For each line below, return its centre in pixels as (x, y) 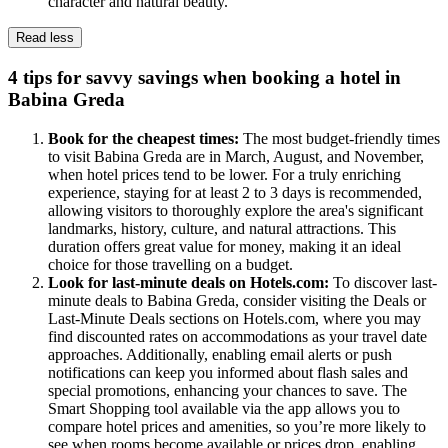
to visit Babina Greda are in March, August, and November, (236, 156)
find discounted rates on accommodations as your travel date (237, 336)
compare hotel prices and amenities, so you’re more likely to (237, 426)
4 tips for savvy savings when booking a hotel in (204, 77)
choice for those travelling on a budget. (170, 264)
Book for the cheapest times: (145, 138)
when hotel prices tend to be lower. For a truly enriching (224, 174)
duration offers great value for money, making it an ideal (224, 246)
